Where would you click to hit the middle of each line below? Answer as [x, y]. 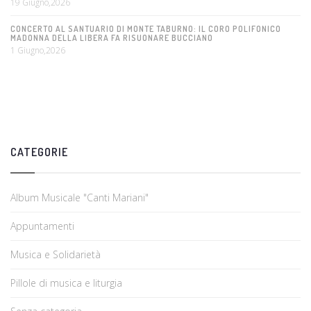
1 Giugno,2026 [38, 51]
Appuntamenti [42, 226]
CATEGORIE [39, 152]
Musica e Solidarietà [56, 255]
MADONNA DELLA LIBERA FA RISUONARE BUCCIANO [112, 38]
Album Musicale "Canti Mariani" [79, 198]
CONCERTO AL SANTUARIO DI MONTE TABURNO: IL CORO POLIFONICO [146, 29]
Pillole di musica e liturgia [66, 283]
